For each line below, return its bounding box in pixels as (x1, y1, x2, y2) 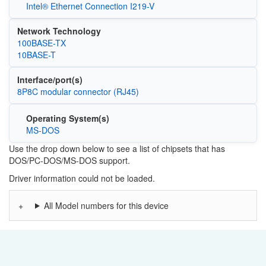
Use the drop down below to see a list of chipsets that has (9, 142, 225, 154)
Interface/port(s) (17, 74, 83, 85)
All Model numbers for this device (43, 199, 169, 211)
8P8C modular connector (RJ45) (17, 85, 139, 97)
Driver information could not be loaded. (9, 172, 155, 184)
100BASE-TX (17, 37, 66, 49)
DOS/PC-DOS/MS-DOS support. (9, 154, 130, 166)
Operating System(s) (26, 112, 109, 124)
